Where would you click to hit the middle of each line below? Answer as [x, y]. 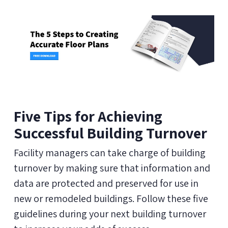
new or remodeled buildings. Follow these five [111, 198]
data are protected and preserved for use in [106, 183]
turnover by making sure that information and [112, 168]
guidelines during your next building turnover [110, 213]
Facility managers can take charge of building [109, 152]
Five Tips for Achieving [88, 116]
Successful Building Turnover [110, 133]
